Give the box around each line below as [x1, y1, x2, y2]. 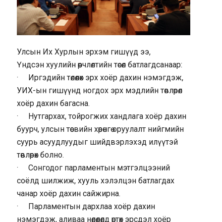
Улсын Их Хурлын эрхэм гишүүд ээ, [16, 47, 151, 57]
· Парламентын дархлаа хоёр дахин [16, 202, 155, 212]
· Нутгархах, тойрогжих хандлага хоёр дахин [16, 111, 186, 121]
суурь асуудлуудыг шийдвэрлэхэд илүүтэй [16, 137, 178, 147]
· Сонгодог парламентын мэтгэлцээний [16, 163, 170, 173]
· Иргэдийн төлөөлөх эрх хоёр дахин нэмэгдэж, [16, 73, 183, 83]
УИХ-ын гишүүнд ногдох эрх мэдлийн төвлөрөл [16, 86, 182, 96]
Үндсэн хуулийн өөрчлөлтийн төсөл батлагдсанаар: [16, 60, 182, 70]
